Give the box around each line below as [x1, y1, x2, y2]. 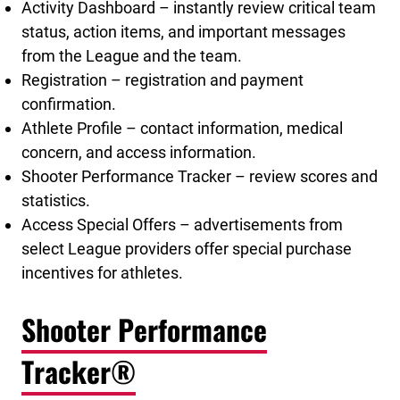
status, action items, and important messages [21, 21, 346, 41]
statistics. [21, 190, 90, 210]
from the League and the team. [21, 46, 242, 65]
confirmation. [21, 94, 116, 113]
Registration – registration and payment [21, 70, 304, 89]
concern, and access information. [21, 142, 256, 162]
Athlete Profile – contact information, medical [21, 118, 343, 137]
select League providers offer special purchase [21, 238, 352, 258]
